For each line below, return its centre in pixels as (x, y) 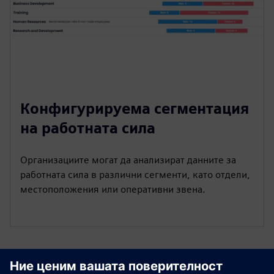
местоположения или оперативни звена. (113, 189)
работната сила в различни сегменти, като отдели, (135, 175)
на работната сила (88, 128)
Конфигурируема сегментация (135, 109)
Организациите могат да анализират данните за (128, 160)
